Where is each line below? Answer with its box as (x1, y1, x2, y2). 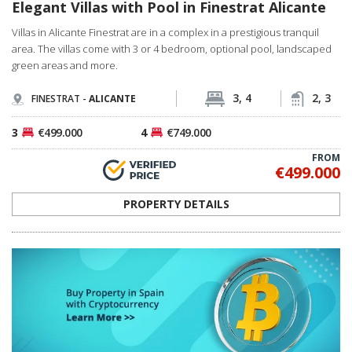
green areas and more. (12, 57, 118, 72)
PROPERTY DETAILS (123, 196, 229, 211)
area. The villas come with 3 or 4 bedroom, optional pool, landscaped (12, 41, 332, 56)
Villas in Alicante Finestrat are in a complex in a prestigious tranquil (12, 24, 319, 39)
